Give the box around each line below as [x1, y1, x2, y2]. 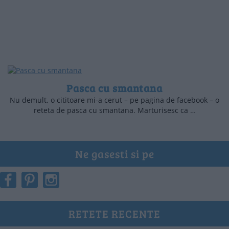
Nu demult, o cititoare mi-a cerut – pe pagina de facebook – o [10, 95, 219, 105]
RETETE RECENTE [68, 206, 161, 221]
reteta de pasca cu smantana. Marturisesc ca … [33, 105, 196, 116]
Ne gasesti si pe [75, 146, 154, 162]
